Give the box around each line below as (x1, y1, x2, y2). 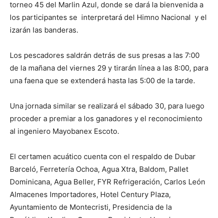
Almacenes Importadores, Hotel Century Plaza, (10, 190, 171, 200)
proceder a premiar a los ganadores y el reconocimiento (10, 114, 202, 124)
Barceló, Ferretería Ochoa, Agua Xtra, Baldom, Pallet (10, 164, 188, 174)
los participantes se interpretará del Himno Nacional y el (10, 13, 207, 22)
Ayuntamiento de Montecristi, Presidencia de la (10, 202, 172, 212)
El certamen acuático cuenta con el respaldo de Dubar (10, 152, 196, 162)
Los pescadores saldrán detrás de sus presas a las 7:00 (10, 51, 200, 60)
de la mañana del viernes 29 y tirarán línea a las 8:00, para (10, 63, 208, 73)
